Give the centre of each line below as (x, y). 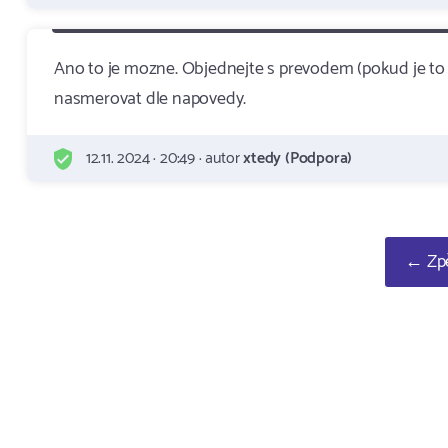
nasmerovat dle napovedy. (150, 99)
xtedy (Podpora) (298, 158)
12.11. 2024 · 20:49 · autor (163, 158)
